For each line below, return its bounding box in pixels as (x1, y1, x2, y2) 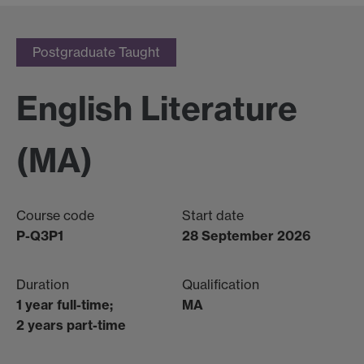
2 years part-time (16, 316, 126, 333)
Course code (16, 206, 94, 223)
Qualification (182, 275, 259, 292)
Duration (16, 275, 69, 292)
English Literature (16, 88, 297, 129)
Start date (182, 206, 244, 223)
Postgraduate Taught (32, 44, 160, 60)
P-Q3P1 (16, 227, 63, 244)
